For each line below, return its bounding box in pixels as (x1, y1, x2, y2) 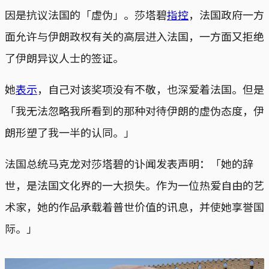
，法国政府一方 (189, 6, 264, 22)
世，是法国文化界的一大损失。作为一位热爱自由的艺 (5, 177, 264, 193)
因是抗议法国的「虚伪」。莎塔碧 (5, 6, 167, 22)
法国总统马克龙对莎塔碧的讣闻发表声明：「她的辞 (5, 155, 253, 171)
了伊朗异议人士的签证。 (5, 49, 124, 65)
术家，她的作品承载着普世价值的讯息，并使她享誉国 (5, 198, 264, 214)
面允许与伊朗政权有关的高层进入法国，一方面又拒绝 (5, 28, 264, 44)
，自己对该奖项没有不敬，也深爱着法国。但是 (37, 80, 264, 97)
